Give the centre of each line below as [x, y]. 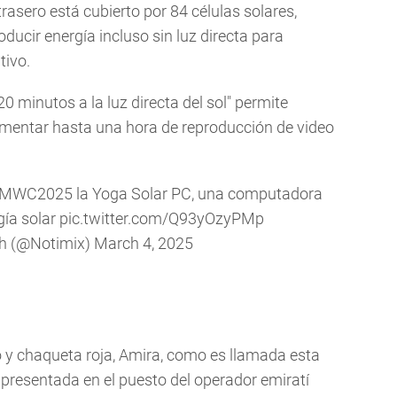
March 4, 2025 [143, 244]
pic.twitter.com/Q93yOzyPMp [162, 219]
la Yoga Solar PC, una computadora [198, 194]
